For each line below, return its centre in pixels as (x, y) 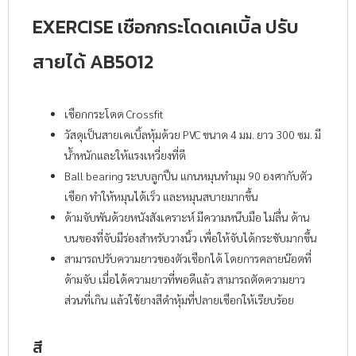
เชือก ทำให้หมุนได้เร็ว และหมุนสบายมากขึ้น (161, 197)
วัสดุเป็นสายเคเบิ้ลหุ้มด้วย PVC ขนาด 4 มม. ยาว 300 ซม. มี (193, 135)
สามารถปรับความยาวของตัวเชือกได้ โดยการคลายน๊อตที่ (188, 259)
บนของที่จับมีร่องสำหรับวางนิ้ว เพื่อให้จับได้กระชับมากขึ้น (191, 238)
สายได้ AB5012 (93, 62)
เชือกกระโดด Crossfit (114, 114)
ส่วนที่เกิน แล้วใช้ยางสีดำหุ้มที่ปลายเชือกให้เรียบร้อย (179, 300)
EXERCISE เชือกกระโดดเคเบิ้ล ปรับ (166, 27)
